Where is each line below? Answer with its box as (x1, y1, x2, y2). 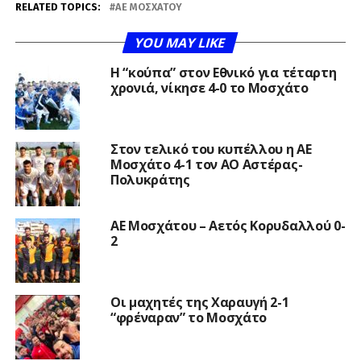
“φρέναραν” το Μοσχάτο (110, 309, 268, 327)
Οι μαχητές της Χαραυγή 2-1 (110, 293, 289, 312)
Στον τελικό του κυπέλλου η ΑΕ (110, 140, 312, 159)
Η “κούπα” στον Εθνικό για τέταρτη (110, 64, 337, 82)
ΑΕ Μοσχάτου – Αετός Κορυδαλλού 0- (110, 217, 346, 235)
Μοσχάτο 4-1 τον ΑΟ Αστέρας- (110, 156, 303, 174)
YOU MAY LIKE (133, 34, 228, 52)
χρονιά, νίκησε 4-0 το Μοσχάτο (110, 79, 309, 98)
